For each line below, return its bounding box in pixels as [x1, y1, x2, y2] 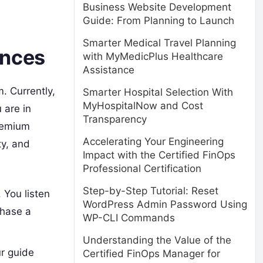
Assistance [83, 64, 134, 76]
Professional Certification [83, 163, 201, 174]
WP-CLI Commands [83, 212, 175, 224]
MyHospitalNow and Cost [83, 100, 203, 112]
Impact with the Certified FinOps [83, 149, 235, 161]
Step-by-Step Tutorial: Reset [83, 185, 218, 197]
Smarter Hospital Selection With [83, 86, 233, 98]
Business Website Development [83, 1, 231, 13]
